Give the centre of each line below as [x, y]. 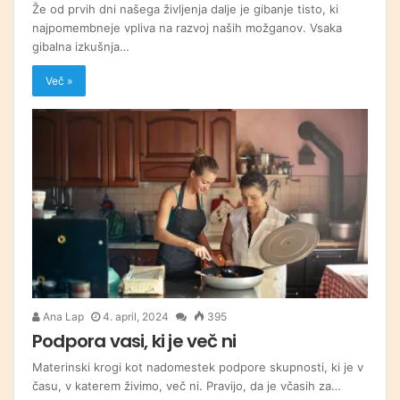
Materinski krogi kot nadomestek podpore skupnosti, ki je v [198, 367]
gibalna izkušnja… [81, 46]
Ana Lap [62, 316]
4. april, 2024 [136, 316]
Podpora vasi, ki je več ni [134, 341]
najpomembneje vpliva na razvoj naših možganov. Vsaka [187, 27]
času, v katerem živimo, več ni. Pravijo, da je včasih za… [187, 385]
